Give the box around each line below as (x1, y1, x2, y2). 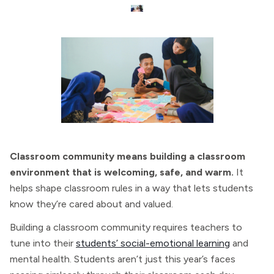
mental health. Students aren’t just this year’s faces (10, 253, 235, 265)
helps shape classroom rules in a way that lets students (10, 182, 253, 194)
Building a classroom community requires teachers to (10, 221, 242, 233)
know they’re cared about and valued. (10, 198, 173, 210)
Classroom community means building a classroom (10, 150, 245, 162)
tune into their (10, 237, 76, 249)
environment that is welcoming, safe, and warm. (10, 166, 234, 178)
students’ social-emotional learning (76, 237, 230, 249)
